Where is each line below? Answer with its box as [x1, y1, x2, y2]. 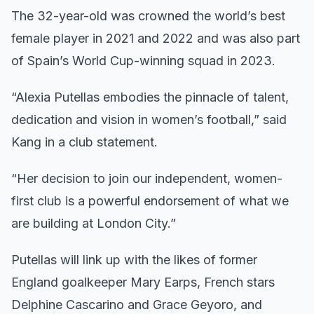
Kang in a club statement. [11, 135, 158, 149]
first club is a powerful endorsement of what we [11, 193, 289, 208]
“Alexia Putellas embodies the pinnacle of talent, [11, 90, 289, 104]
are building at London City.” [11, 216, 176, 231]
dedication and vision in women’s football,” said [11, 112, 287, 127]
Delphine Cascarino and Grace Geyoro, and [11, 297, 262, 312]
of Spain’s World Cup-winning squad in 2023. [11, 53, 275, 68]
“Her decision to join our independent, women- [11, 171, 282, 186]
